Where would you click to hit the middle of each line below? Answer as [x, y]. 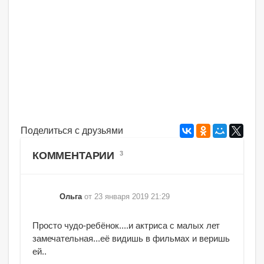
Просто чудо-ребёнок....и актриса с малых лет [126, 226]
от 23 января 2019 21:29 [127, 197]
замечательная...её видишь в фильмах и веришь [131, 239]
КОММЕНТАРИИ [75, 156]
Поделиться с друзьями [72, 131]
